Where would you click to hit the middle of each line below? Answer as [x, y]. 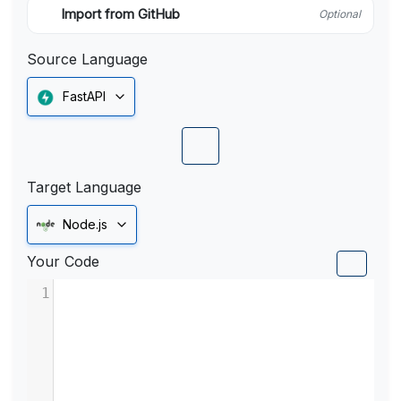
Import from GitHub [120, 14]
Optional [340, 14]
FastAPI [84, 96]
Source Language [87, 59]
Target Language [84, 188]
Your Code [63, 262]
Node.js [85, 225]
